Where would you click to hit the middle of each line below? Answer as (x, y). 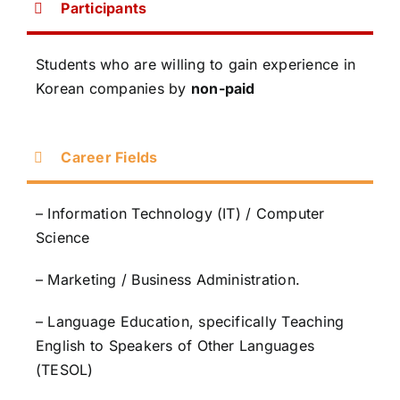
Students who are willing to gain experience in (196, 64)
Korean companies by (113, 88)
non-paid (223, 88)
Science (62, 237)
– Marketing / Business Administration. (168, 279)
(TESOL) (64, 369)
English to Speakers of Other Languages (175, 345)
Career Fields (109, 157)
